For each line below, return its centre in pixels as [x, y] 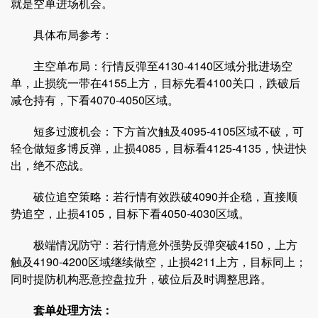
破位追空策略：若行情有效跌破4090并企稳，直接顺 [154, 196]
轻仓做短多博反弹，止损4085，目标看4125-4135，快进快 [159, 148]
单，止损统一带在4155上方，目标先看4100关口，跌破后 [155, 83]
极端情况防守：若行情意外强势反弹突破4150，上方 [154, 245]
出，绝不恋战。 [50, 165]
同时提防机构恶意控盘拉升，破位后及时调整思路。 [141, 279]
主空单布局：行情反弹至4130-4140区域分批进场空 [152, 66]
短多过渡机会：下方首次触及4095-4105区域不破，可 [157, 131]
